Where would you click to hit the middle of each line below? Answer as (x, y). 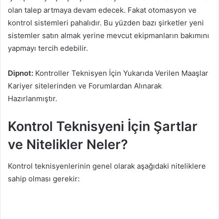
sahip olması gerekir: (44, 179)
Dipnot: (21, 73)
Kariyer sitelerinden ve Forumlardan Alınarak (85, 86)
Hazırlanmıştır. (33, 98)
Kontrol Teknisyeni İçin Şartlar (103, 126)
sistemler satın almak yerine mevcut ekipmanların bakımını (109, 35)
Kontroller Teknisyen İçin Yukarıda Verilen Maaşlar (121, 73)
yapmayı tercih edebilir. (48, 48)
